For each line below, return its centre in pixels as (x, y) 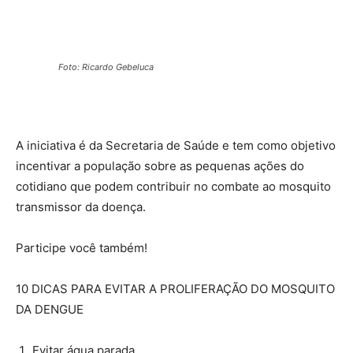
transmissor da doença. (81, 206)
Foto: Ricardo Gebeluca (106, 67)
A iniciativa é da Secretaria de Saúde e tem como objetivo (176, 145)
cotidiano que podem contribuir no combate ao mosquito (173, 186)
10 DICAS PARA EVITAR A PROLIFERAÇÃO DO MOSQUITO (175, 288)
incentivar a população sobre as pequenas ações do (160, 165)
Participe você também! (82, 247)
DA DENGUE (50, 309)
